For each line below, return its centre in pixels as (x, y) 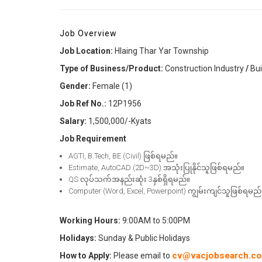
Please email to (142, 255)
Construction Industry (204, 68)
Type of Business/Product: (111, 68)
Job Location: (87, 51)
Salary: (74, 121)
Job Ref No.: (84, 103)
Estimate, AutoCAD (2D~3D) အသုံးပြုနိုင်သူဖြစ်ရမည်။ (156, 167)
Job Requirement (93, 138)
